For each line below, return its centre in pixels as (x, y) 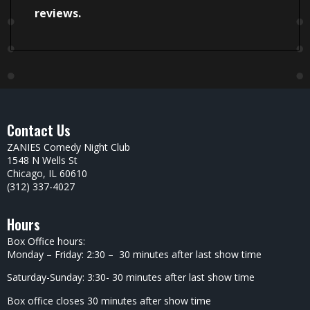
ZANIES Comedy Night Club (69, 147)
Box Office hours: (46, 241)
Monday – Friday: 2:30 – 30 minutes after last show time (134, 254)
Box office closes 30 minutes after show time (109, 300)
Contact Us (39, 130)
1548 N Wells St (42, 161)
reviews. (58, 13)
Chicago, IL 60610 (47, 174)
